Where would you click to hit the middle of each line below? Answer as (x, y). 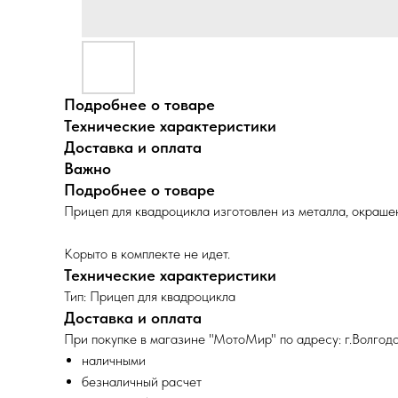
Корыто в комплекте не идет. (147, 254)
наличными (114, 360)
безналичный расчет (142, 382)
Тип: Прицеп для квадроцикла (150, 296)
